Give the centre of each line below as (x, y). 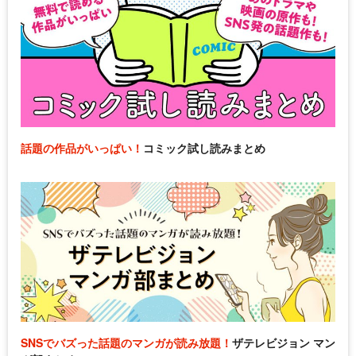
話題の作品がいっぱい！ (82, 148)
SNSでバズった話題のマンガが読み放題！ (126, 343)
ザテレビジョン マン (284, 343)
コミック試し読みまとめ (204, 148)
